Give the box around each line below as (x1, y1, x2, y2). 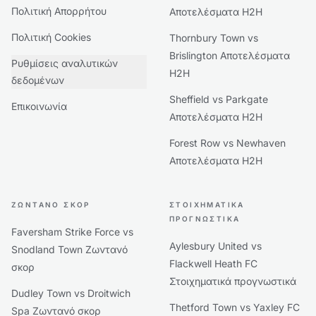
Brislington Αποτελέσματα (169, 49, 290, 61)
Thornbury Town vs (169, 32, 258, 44)
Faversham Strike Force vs (11, 226, 133, 238)
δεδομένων (11, 74, 64, 86)
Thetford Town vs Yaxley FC (169, 301, 300, 313)
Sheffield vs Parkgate (169, 93, 268, 105)
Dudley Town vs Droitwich (11, 287, 130, 299)
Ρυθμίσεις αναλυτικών (11, 57, 118, 69)
